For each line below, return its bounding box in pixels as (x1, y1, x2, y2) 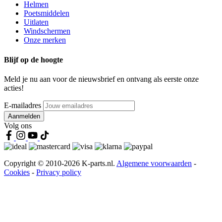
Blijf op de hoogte (4, 55, 63, 64)
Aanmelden (8, 112, 40, 120)
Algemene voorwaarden (116, 159, 192, 167)
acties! (4, 83, 24, 92)
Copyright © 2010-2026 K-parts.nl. (4, 159, 116, 167)
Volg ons (4, 121, 32, 130)
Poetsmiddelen (24, 9, 69, 18)
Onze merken (24, 36, 66, 45)
